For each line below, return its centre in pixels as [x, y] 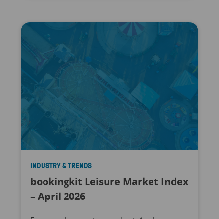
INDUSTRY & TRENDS [61, 166]
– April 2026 [57, 197]
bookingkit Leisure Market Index [109, 182]
